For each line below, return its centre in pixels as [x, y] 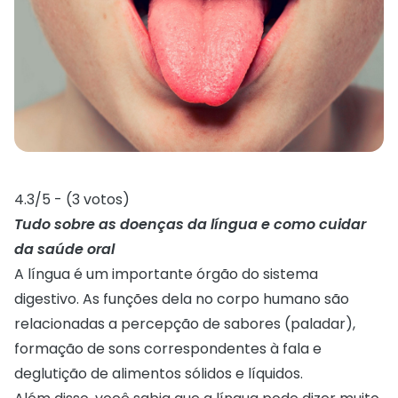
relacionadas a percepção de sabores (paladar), [185, 323]
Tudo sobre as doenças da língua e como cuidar [190, 224]
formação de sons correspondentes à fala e [168, 348]
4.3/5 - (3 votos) [72, 199]
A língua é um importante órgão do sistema [166, 274]
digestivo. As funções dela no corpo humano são [182, 298]
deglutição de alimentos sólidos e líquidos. [160, 373]
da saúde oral [64, 249]
